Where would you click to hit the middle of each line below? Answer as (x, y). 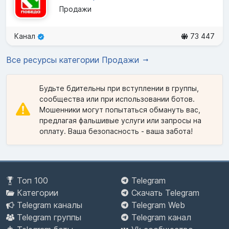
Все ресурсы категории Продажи (74, 60)
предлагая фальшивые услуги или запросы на (120, 120)
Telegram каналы (50, 205)
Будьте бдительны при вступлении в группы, (119, 88)
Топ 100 (32, 181)
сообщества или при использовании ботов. (117, 99)
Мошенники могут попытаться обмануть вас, (120, 109)
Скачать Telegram (165, 193)
